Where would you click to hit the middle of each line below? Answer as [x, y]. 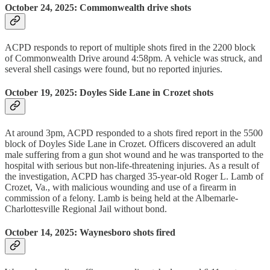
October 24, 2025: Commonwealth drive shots [98, 7]
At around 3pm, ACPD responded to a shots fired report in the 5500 [134, 133]
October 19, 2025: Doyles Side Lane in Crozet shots [109, 93]
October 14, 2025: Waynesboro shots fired [90, 232]
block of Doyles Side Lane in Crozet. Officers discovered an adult [130, 143]
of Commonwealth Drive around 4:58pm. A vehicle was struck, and [133, 58]
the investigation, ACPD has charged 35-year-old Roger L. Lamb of [134, 176]
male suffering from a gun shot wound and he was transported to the [134, 154]
